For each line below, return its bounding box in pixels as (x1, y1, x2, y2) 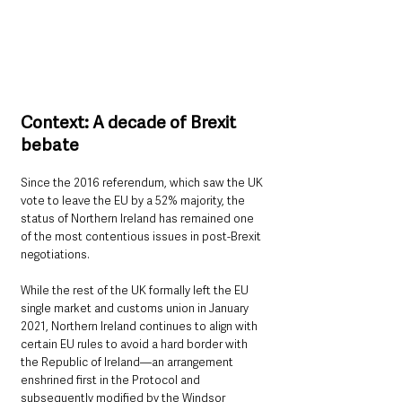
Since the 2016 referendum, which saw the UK (21, 175, 266, 191)
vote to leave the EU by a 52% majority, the (21, 193, 248, 209)
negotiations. (21, 247, 92, 263)
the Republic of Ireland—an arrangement (21, 354, 236, 371)
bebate (21, 134, 79, 157)
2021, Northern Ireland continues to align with (21, 319, 260, 335)
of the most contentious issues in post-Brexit (21, 229, 264, 245)
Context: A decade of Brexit (21, 111, 240, 135)
